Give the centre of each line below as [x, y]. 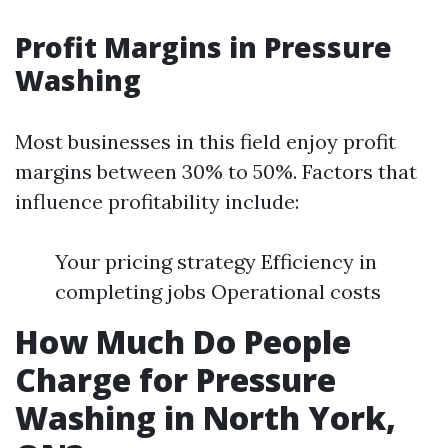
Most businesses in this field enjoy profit [205, 141]
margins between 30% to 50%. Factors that [216, 171]
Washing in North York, [205, 417]
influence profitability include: [157, 201]
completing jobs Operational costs [218, 291]
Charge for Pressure [175, 379]
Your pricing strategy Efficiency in [216, 261]
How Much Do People [183, 341]
